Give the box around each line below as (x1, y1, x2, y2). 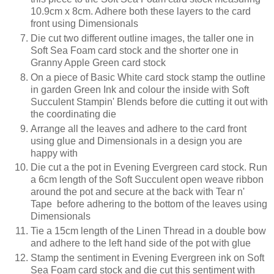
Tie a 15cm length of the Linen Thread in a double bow (31, 226, 266, 237)
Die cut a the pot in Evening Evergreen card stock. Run (31, 162, 267, 173)
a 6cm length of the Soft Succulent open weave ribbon (31, 174, 264, 185)
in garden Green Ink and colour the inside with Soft (31, 84, 249, 95)
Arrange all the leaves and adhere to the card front (31, 123, 246, 134)
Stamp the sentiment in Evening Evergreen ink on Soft (31, 253, 264, 264)
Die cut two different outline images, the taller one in (31, 32, 254, 43)
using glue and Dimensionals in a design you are (31, 135, 242, 146)
